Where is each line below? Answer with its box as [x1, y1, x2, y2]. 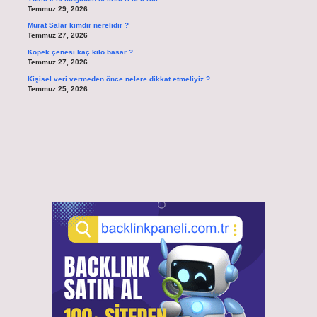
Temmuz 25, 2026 [27, 84, 88, 93]
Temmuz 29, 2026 [27, 4, 88, 13]
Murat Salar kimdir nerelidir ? [27, 21, 129, 30]
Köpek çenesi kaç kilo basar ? [27, 48, 133, 57]
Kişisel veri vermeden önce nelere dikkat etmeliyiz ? [27, 74, 210, 83]
